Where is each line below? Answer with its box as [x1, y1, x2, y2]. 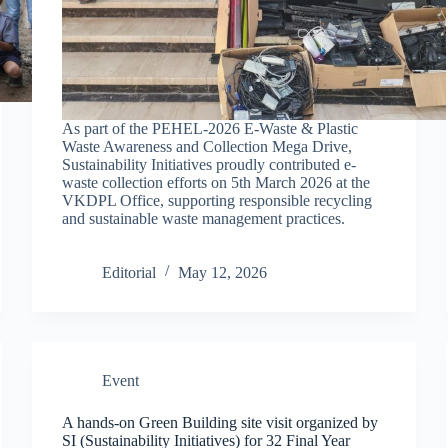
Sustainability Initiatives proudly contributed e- [62, 155, 357, 173]
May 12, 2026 [178, 263, 268, 281]
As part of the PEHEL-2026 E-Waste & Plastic [62, 119, 359, 137]
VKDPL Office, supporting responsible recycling [62, 191, 373, 209]
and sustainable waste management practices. [62, 209, 346, 227]
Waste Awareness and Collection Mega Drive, [62, 137, 353, 155]
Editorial [102, 263, 157, 281]
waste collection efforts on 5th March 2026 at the [62, 173, 371, 191]
